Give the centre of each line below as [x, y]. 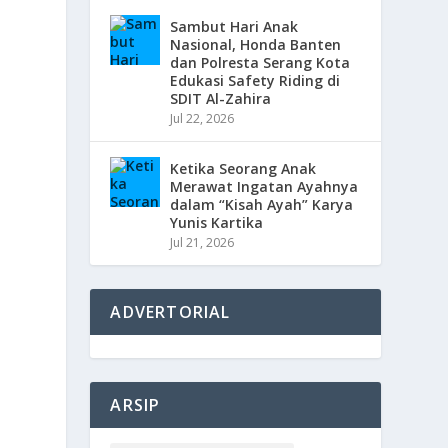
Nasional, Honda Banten [256, 44]
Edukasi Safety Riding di [255, 80]
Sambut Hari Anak [234, 26]
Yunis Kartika [217, 222]
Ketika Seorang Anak [243, 168]
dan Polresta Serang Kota [260, 62]
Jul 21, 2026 [202, 242]
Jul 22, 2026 [202, 118]
